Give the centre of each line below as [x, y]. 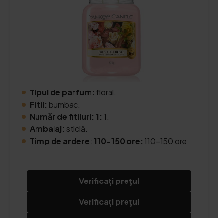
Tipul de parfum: [63, 92]
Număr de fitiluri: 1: [66, 117]
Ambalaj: [47, 129]
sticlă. [76, 129]
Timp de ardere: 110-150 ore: [87, 141]
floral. [106, 92]
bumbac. [64, 104]
